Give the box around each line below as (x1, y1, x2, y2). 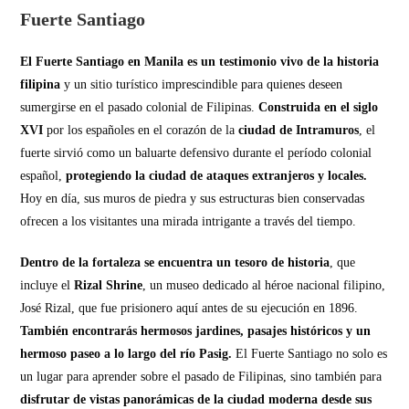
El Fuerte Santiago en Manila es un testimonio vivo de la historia (20, 55, 380, 69)
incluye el (20, 278, 75, 293)
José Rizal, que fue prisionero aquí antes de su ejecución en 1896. (20, 301, 359, 316)
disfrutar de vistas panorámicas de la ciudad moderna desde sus (20, 393, 372, 407)
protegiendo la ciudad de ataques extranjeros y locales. (66, 169, 368, 184)
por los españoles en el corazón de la (47, 123, 236, 138)
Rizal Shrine (74, 278, 143, 293)
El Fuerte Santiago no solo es (232, 347, 388, 362)
